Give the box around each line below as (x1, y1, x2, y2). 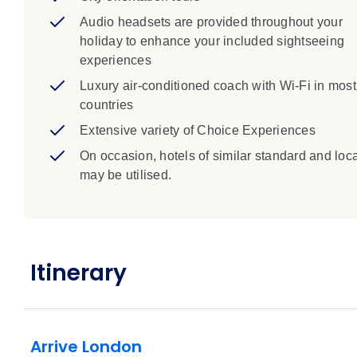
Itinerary (30, 257, 127, 289)
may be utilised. (80, 168, 171, 182)
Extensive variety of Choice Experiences (80, 124, 316, 138)
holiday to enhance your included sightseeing (80, 34, 344, 49)
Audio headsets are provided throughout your (80, 15, 343, 29)
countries (80, 98, 134, 112)
